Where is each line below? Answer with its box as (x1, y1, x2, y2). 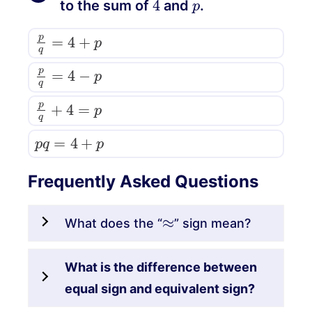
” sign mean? (174, 215, 251, 231)
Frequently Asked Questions (28, 171, 258, 192)
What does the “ (65, 215, 162, 231)
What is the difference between (65, 259, 257, 274)
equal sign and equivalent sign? (65, 281, 255, 296)
